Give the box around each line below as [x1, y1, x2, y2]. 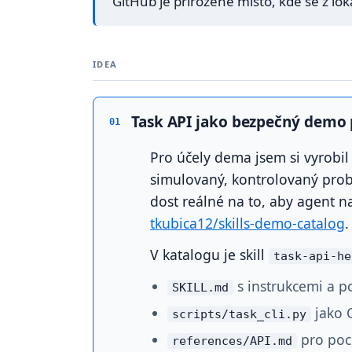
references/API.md [172, 334, 292, 348]
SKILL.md [172, 280, 229, 295]
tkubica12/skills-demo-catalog [150, 214, 345, 233]
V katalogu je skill [150, 245, 269, 264]
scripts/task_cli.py [172, 307, 306, 321]
